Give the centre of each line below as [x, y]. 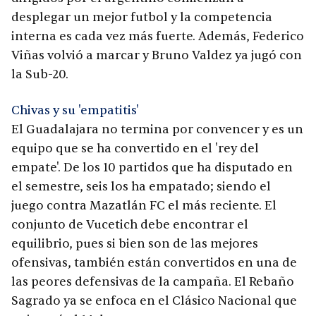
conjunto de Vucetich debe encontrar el [130, 225]
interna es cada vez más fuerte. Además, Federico [158, 37]
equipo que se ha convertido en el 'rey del [135, 149]
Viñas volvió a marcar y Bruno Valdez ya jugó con [157, 56]
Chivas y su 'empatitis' [75, 111]
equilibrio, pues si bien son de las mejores [135, 244]
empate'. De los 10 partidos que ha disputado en [152, 168]
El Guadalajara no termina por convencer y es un [157, 130]
